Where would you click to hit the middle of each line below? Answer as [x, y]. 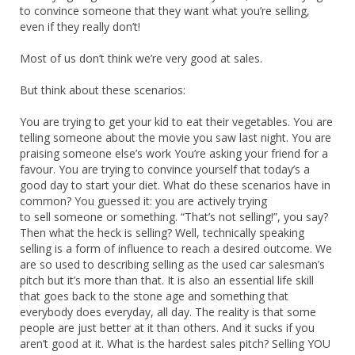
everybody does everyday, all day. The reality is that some [168, 311]
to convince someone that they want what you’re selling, [165, 10]
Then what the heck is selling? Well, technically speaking [162, 232]
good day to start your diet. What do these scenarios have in [175, 185]
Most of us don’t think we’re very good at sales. [141, 58]
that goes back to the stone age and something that [154, 296]
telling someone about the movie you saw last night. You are [176, 137]
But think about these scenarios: [103, 90]
